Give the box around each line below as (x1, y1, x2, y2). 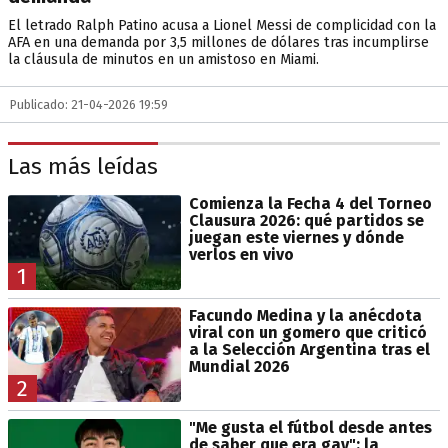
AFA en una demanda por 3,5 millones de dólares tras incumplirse (8, 34, 429, 51)
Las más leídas (8, 153, 158, 181)
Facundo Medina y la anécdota (188, 305, 422, 325)
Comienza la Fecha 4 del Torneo (188, 193, 432, 213)
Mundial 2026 (188, 356, 290, 376)
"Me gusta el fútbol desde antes (188, 417, 432, 437)
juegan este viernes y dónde (188, 227, 404, 247)
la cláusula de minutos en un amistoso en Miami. (8, 51, 319, 68)
